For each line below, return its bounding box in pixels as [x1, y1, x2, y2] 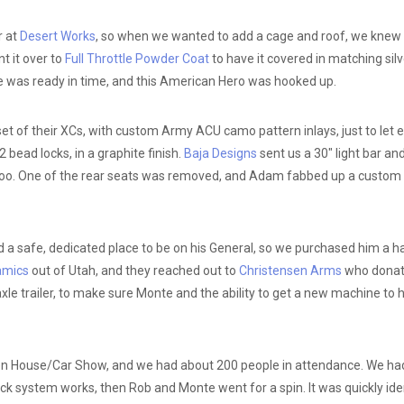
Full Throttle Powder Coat [64, 50, 209, 66]
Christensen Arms [238, 262, 342, 278]
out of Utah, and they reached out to [28, 262, 239, 278]
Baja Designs [183, 145, 257, 161]
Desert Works [19, 28, 96, 43]
